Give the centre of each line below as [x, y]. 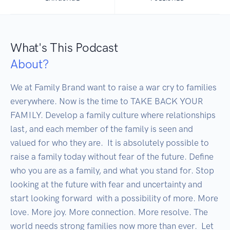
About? [30, 64]
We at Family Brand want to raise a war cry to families [113, 88]
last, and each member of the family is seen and [102, 129]
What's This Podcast [64, 48]
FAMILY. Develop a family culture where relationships [113, 115]
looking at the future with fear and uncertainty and [106, 185]
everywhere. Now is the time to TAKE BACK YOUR [107, 101]
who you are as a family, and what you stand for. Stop [112, 171]
